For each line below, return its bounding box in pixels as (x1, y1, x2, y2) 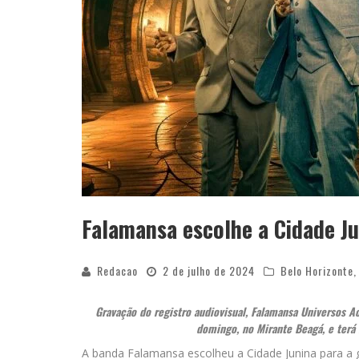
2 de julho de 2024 (163, 262, 255, 279)
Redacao (97, 262, 138, 279)
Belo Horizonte (280, 262, 353, 279)
